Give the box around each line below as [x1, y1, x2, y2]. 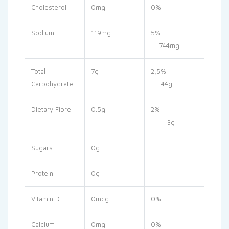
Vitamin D [31, 195, 60, 203]
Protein [31, 169, 53, 178]
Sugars [31, 144, 53, 152]
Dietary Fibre [31, 105, 71, 114]
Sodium [31, 29, 54, 37]
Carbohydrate [31, 80, 73, 88]
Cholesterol [31, 3, 66, 12]
